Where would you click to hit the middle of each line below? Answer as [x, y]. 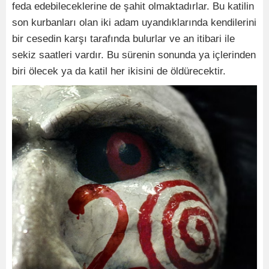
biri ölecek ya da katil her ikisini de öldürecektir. [119, 71]
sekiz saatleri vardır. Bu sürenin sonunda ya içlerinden [134, 55]
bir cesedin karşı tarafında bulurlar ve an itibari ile [123, 39]
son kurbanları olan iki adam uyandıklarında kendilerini [134, 23]
